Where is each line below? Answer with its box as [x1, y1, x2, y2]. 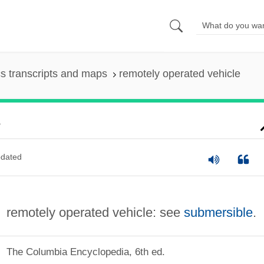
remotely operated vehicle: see [6, 204, 184, 220]
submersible [183, 204, 253, 220]
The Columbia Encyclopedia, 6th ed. [6, 246, 165, 258]
